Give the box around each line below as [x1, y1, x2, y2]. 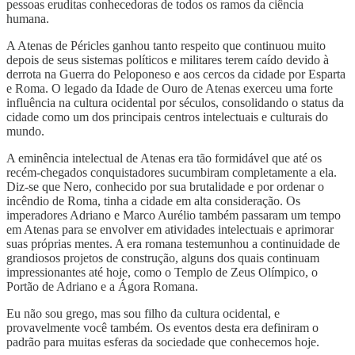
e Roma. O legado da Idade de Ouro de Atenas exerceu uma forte [6, 82, 333, 96]
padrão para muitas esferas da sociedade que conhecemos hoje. [6, 335, 319, 349]
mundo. [6, 124, 44, 139]
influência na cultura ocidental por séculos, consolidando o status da [6, 96, 344, 110]
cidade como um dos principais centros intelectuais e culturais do [6, 110, 328, 124]
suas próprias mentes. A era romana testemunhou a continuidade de [6, 237, 340, 251]
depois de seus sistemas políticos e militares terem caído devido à [6, 53, 329, 67]
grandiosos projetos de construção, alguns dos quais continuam [6, 251, 319, 265]
